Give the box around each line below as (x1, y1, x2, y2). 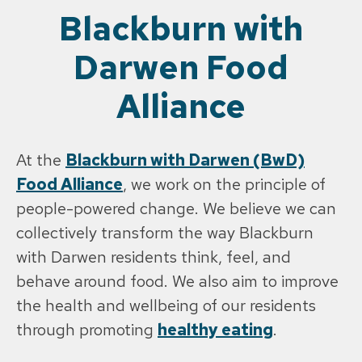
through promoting (16, 318, 158, 340)
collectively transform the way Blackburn (16, 221, 314, 243)
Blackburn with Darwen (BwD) (65, 149, 305, 170)
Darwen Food (74, 45, 288, 90)
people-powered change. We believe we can (16, 197, 336, 219)
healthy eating (158, 318, 273, 340)
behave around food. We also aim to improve (16, 270, 339, 292)
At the (16, 149, 65, 170)
